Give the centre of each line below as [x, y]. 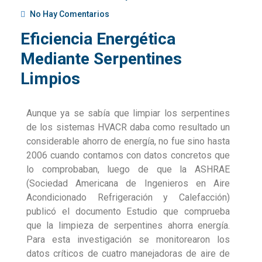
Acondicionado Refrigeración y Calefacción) [128, 198]
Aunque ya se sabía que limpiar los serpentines [128, 113]
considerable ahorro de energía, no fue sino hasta [128, 142]
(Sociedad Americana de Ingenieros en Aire [128, 184]
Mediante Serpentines [101, 59]
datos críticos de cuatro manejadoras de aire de [128, 254]
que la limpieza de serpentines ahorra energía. [128, 226]
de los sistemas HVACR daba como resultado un [128, 127]
